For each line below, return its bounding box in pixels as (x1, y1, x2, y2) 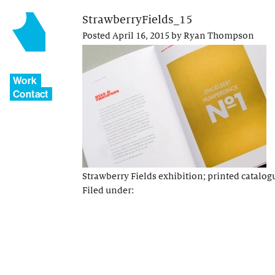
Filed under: (82, 185, 134, 195)
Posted (82, 31, 112, 41)
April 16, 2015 (112, 31, 169, 41)
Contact (13, 88, 48, 100)
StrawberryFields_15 (82, 14, 193, 26)
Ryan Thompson (184, 31, 254, 41)
